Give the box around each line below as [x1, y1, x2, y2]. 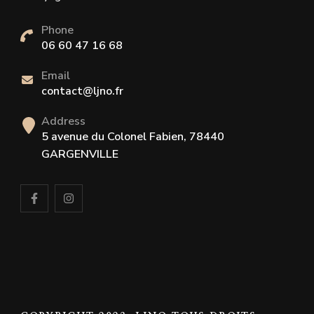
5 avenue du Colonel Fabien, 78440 [41, 129, 224, 144]
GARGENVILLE [41, 146, 118, 162]
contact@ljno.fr [41, 83, 123, 99]
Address [41, 114, 86, 129]
